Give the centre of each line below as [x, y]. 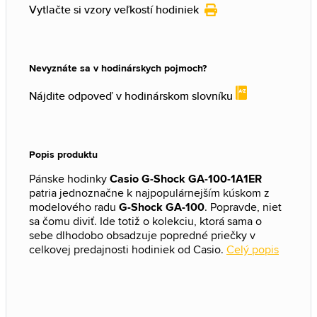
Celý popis [253, 249]
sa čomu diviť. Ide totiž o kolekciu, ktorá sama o [145, 221]
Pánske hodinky [69, 179]
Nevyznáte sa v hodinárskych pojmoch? [118, 68]
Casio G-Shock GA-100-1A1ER [186, 179]
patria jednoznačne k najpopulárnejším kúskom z [149, 193]
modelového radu [74, 207]
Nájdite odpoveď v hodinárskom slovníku [132, 96]
